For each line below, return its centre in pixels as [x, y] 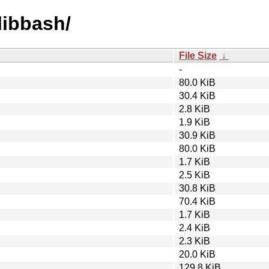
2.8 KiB [195, 109]
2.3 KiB [195, 241]
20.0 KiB [197, 254]
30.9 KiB [197, 135]
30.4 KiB [197, 95]
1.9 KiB [195, 122]
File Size [198, 55]
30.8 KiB [197, 188]
